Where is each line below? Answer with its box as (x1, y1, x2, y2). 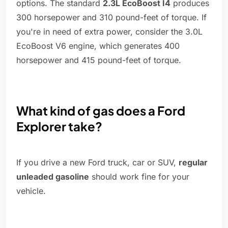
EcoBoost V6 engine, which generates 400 (16, 41, 180, 51)
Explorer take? (16, 119, 102, 134)
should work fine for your (89, 172, 189, 182)
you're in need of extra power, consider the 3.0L (16, 26, 203, 37)
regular (179, 157, 208, 168)
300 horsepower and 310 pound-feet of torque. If (16, 12, 207, 23)
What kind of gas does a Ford (16, 103, 185, 119)
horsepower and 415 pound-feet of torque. (16, 55, 181, 66)
